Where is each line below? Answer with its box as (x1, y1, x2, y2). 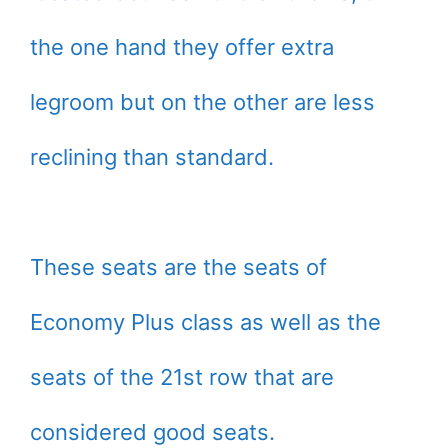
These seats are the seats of (30, 254, 327, 281)
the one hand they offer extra (30, 34, 334, 61)
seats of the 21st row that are (30, 364, 334, 391)
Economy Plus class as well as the (30, 309, 381, 336)
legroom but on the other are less (30, 89, 375, 116)
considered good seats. (30, 419, 275, 446)
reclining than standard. (30, 144, 274, 171)
